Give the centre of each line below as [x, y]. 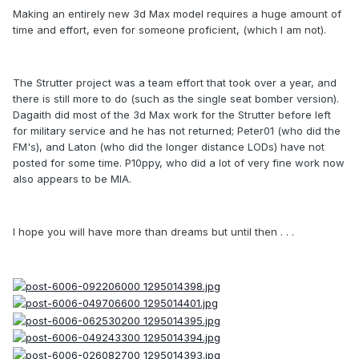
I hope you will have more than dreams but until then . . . [153, 232]
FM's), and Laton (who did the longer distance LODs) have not [169, 147]
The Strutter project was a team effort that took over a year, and [175, 83]
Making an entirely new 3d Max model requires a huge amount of [177, 14]
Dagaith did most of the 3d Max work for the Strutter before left [172, 115]
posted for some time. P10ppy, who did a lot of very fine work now [179, 163]
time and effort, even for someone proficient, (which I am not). [169, 30]
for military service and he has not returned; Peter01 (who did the [177, 131]
